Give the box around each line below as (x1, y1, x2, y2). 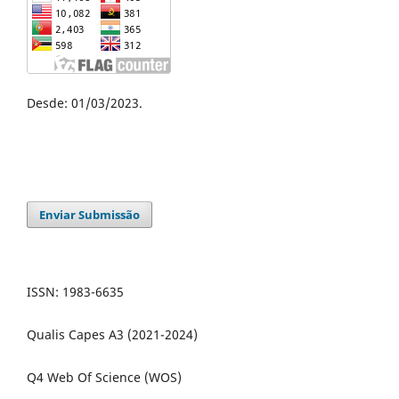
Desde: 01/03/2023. (27, 94, 142, 111)
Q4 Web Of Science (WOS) (27, 368, 182, 386)
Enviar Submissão (39, 206, 141, 223)
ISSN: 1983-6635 (27, 282, 124, 300)
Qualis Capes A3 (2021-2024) (27, 325, 198, 343)
